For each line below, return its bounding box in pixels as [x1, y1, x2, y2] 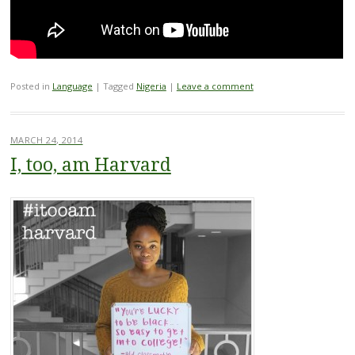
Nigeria [136, 79, 166, 92]
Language [52, 79, 93, 92]
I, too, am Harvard [10, 154, 171, 176]
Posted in [10, 79, 52, 92]
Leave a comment [176, 79, 254, 92]
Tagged [102, 79, 136, 92]
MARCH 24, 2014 [10, 133, 83, 146]
